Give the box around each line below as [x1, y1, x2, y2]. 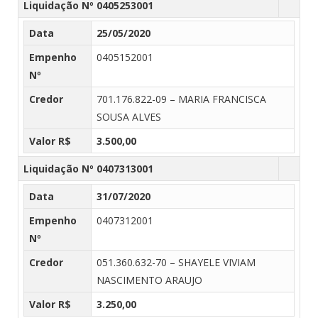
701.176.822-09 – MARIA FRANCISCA [97, 92, 266, 106]
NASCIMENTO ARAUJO [97, 273, 202, 287]
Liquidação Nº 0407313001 [23, 161, 153, 175]
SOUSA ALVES [97, 109, 161, 124]
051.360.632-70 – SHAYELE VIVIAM [97, 255, 256, 269]
